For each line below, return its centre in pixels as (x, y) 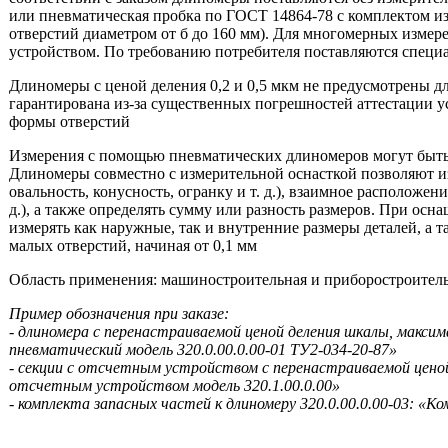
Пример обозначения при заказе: (119, 313)
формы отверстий (69, 121)
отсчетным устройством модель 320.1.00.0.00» (174, 385)
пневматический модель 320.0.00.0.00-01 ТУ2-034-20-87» (203, 349)
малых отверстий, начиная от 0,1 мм (133, 245)
